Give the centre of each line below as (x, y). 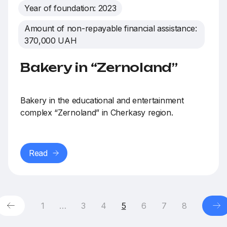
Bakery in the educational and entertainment (102, 100)
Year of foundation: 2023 (70, 8)
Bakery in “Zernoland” (99, 67)
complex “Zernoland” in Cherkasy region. (97, 112)
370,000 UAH (51, 40)
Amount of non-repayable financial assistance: (111, 28)
